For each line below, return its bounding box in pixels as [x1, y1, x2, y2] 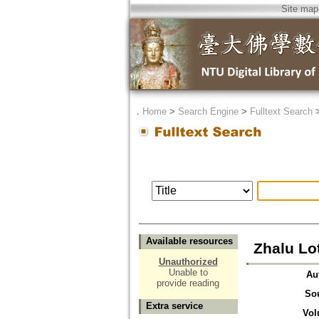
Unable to [168, 267, 208, 278]
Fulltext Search [249, 106, 313, 117]
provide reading [157, 278, 219, 289]
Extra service [145, 300, 203, 312]
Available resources [145, 236, 233, 247]
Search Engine [177, 106, 239, 117]
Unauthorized [158, 256, 218, 268]
